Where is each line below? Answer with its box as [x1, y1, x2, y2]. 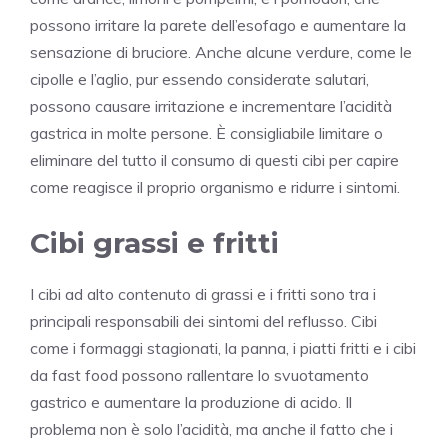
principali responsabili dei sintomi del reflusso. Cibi [30, 311, 377, 332]
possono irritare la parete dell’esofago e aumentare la [30, 15, 406, 36]
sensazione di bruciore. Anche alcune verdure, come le [30, 42, 412, 63]
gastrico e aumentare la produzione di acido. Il [30, 392, 352, 413]
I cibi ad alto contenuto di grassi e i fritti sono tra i [30, 284, 376, 305]
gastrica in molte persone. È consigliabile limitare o [30, 123, 383, 144]
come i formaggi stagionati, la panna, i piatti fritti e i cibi [30, 338, 416, 359]
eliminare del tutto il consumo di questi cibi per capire [30, 150, 399, 171]
